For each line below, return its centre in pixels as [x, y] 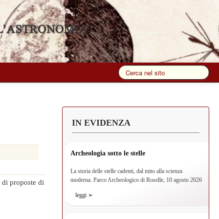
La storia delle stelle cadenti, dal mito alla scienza [127, 171]
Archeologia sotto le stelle [108, 153]
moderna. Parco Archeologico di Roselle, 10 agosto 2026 [136, 180]
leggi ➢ [84, 195]
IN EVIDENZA [101, 123]
